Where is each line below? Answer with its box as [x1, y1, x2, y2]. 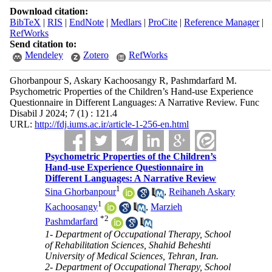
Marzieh [151, 201, 183, 212]
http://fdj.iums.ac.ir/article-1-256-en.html [34, 119, 189, 129]
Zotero [83, 50, 109, 60]
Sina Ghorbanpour [45, 186, 117, 197]
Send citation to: [9, 39, 76, 49]
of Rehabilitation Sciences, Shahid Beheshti [45, 239, 211, 250]
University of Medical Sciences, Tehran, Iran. [45, 250, 219, 261]
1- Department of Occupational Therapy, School [45, 228, 231, 239]
